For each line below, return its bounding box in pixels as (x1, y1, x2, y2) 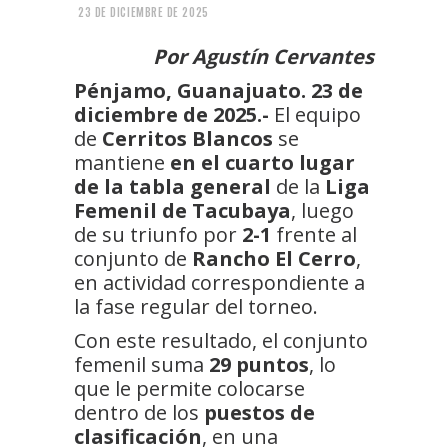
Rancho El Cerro (192, 244, 356, 272)
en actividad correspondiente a (74, 268, 365, 296)
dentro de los (74, 398, 204, 426)
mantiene (74, 148, 170, 176)
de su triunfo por (74, 220, 242, 248)
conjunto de (74, 244, 192, 272)
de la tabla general (74, 172, 271, 200)
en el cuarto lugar (170, 148, 355, 176)
